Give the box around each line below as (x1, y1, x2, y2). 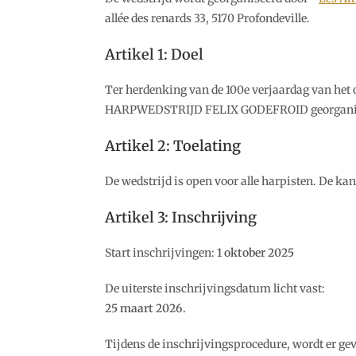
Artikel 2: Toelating (105, 137, 241, 155)
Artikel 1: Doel (105, 45, 203, 64)
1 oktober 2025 (217, 246, 294, 260)
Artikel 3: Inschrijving (105, 208, 257, 226)
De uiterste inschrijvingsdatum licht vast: (105, 281, 325, 296)
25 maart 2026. (105, 301, 186, 315)
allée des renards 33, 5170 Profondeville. (105, 11, 310, 25)
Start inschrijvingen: (105, 246, 217, 260)
